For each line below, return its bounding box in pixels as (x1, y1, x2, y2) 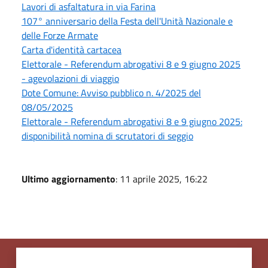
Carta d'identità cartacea (22, 42, 121, 57)
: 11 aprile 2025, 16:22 (115, 171, 208, 186)
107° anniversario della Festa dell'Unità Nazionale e (22, 13, 233, 28)
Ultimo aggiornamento (22, 171, 115, 186)
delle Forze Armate (22, 28, 98, 42)
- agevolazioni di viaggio (22, 71, 119, 86)
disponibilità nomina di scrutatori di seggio (22, 128, 193, 143)
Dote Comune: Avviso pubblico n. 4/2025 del (22, 85, 201, 100)
